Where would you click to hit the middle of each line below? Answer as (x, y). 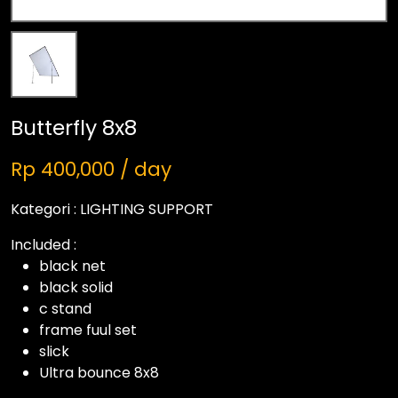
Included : (44, 245)
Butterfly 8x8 (74, 127)
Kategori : (44, 209)
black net (72, 266)
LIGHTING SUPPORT (147, 209)
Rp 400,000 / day (91, 169)
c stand (65, 309)
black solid (76, 287)
